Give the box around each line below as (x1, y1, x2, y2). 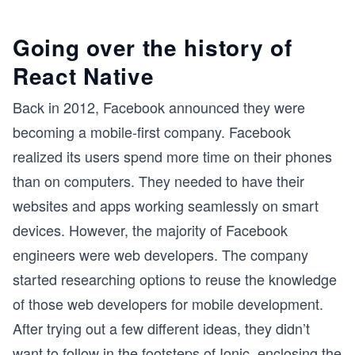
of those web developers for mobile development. (13, 293, 323, 314)
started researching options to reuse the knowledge (13, 269, 337, 289)
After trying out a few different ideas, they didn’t (13, 318, 310, 338)
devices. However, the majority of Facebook (13, 219, 288, 240)
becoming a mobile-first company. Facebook (13, 121, 291, 142)
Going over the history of (13, 31, 292, 63)
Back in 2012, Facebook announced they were (13, 97, 305, 117)
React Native (13, 59, 155, 92)
